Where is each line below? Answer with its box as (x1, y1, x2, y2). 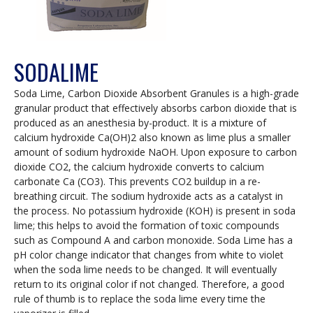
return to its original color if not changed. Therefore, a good (14, 277, 284, 291)
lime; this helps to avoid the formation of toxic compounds (14, 219, 279, 233)
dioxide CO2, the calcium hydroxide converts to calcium (14, 160, 264, 174)
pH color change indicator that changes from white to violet (14, 248, 284, 262)
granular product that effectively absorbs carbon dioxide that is (14, 101, 297, 115)
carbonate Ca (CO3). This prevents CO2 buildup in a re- (14, 175, 261, 189)
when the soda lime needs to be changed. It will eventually (14, 263, 277, 277)
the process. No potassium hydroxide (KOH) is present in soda (14, 204, 296, 218)
